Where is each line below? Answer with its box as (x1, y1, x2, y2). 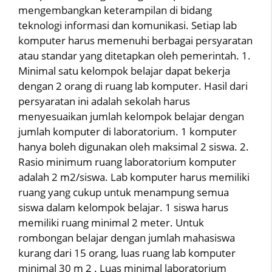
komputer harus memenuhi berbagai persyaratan (18, 33, 253, 47)
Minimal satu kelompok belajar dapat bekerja (18, 64, 230, 78)
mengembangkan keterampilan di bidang (18, 3, 212, 17)
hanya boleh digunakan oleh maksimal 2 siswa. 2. (18, 140, 249, 154)
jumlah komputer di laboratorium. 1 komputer (18, 124, 237, 138)
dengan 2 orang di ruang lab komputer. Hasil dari (18, 79, 248, 93)
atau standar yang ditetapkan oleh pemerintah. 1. (18, 49, 251, 63)
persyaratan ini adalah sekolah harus (18, 94, 190, 108)
